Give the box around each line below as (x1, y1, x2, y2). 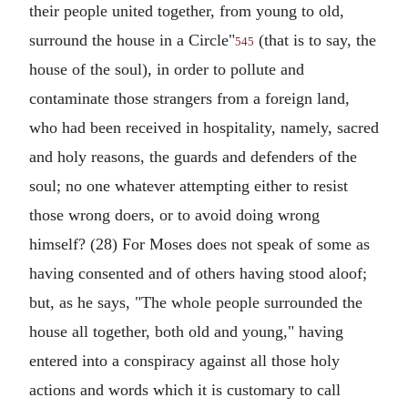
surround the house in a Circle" (29, 31, 235, 49)
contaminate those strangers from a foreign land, (29, 89, 350, 107)
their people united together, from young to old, (29, 2, 344, 20)
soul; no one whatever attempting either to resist (29, 177, 348, 195)
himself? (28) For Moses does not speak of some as (29, 235, 370, 253)
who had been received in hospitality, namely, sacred (29, 118, 379, 137)
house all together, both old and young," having (29, 322, 343, 341)
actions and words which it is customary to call (29, 381, 341, 399)
